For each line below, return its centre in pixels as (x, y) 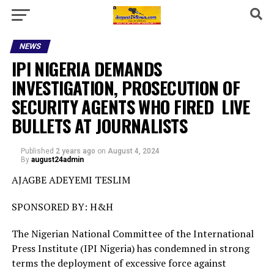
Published (37, 151)
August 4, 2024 (133, 151)
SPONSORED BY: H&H (62, 207)
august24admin (57, 160)
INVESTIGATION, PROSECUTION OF (125, 87)
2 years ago (75, 151)
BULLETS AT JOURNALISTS (101, 125)
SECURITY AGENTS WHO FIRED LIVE (131, 106)
